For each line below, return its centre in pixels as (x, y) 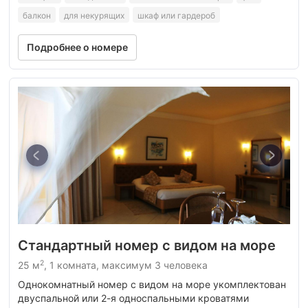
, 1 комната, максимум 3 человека (126, 265)
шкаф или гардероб (176, 15)
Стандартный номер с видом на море (147, 245)
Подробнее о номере (77, 47)
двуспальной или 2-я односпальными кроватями (133, 298)
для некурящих (94, 15)
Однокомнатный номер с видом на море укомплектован (152, 284)
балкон (37, 15)
